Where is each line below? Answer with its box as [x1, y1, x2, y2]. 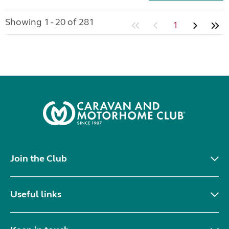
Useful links [10, 188, 61, 200]
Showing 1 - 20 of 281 [5, 16, 94, 28]
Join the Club [10, 152, 67, 164]
